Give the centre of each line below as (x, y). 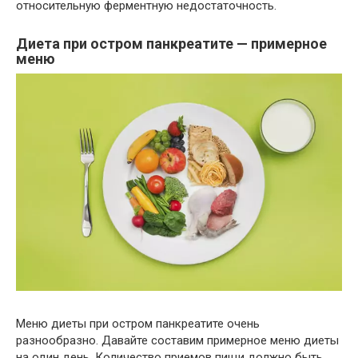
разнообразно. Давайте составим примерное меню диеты (177, 341)
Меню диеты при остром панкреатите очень (138, 324)
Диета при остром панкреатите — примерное (171, 44)
